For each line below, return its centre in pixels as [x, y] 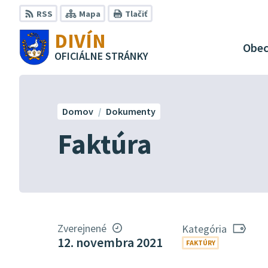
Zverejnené [82, 228]
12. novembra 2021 [110, 242]
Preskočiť [38, 7]
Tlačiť [136, 13]
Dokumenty [131, 111]
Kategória [204, 229]
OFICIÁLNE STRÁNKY [102, 56]
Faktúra [105, 144]
